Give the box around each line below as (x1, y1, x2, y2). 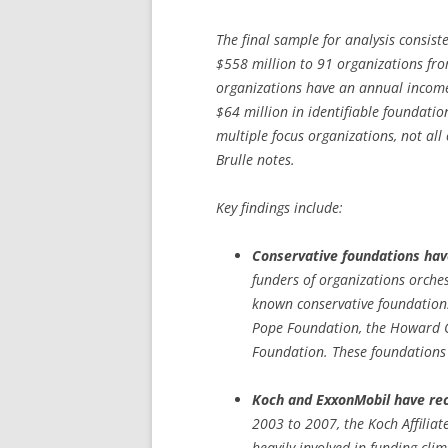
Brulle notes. (216, 149, 295, 169)
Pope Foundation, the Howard (252, 317, 444, 337)
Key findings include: (216, 197, 343, 217)
